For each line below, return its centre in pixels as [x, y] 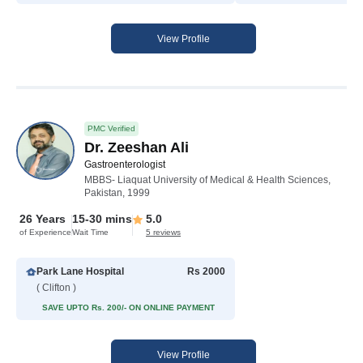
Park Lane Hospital [80, 272]
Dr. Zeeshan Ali [137, 148]
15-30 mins [102, 219]
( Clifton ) [56, 288]
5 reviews [163, 233]
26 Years [43, 219]
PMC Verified [111, 129]
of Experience [45, 233]
